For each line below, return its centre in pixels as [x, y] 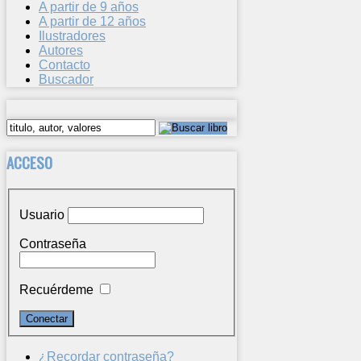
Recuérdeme [56, 290]
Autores [61, 51]
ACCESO [29, 162]
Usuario [42, 215]
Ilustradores [72, 36]
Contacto [64, 65]
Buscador [66, 80]
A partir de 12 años [92, 22]
